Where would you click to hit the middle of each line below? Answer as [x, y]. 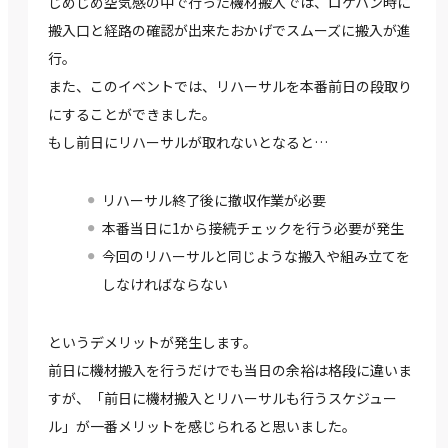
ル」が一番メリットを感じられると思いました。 [202, 426]
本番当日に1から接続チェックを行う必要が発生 [253, 228]
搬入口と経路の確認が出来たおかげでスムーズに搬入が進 [229, 30]
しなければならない [165, 284]
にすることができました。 [132, 114]
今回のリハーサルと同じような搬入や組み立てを [256, 256]
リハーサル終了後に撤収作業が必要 [214, 200]
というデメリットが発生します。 [152, 342]
